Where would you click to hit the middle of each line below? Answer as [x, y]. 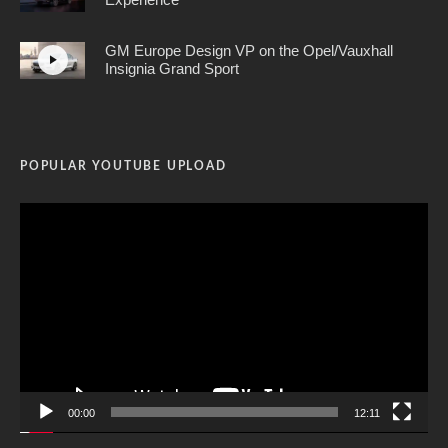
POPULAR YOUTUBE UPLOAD [123, 165]
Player [39, 237]
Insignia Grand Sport [172, 69]
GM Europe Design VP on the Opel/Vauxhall [249, 51]
